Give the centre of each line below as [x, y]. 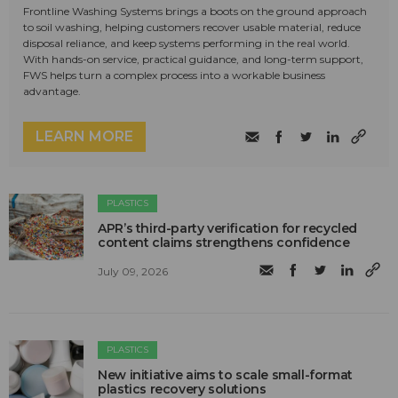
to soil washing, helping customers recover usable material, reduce [192, 28]
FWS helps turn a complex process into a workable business [174, 76]
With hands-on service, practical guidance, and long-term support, [193, 60]
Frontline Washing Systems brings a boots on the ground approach [195, 12]
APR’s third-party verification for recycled [228, 229]
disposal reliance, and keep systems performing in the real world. [187, 44]
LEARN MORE [84, 137]
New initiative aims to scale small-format [225, 375]
